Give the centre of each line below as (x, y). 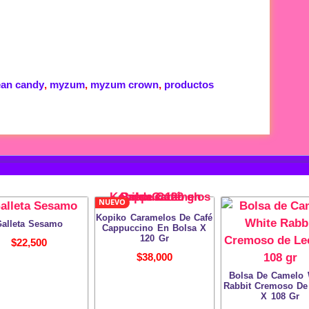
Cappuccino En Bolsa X (154, 228)
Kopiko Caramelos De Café (154, 218)
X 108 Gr (280, 297)
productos (189, 84)
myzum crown (124, 84)
